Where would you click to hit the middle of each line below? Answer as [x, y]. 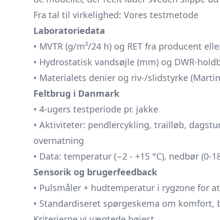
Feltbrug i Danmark [76, 93]
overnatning [59, 140]
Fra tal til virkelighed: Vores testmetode [116, 15]
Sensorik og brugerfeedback [95, 172]
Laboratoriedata [69, 30]
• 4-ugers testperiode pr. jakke [96, 109]
